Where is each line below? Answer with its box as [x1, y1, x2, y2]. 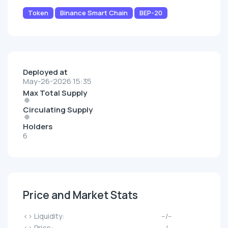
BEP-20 [139, 8, 162, 18]
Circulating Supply [23, 104, 93, 116]
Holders [23, 121, 52, 132]
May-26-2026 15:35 [23, 76, 92, 87]
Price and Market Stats [23, 188, 138, 203]
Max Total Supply [23, 88, 87, 99]
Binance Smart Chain [60, 8, 128, 18]
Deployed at [23, 67, 68, 78]
